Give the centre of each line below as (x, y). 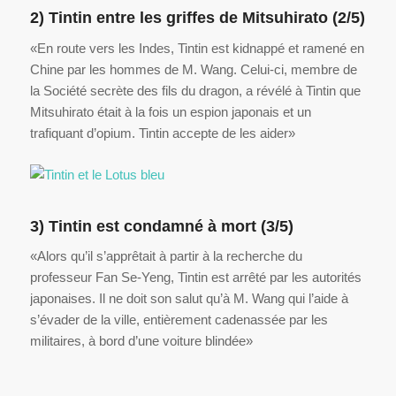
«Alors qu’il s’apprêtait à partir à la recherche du (166, 256)
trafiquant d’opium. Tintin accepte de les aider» (162, 133)
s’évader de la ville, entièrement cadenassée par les (179, 320)
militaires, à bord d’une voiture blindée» (141, 341)
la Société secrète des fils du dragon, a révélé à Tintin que (195, 90)
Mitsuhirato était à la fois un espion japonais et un (170, 111)
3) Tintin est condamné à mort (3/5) (161, 226)
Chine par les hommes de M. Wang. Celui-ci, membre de (193, 69)
